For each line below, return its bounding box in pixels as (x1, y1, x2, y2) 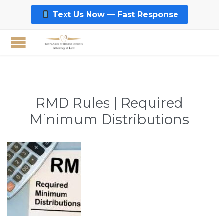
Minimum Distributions (30, 111, 189, 128)
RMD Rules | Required (36, 94, 183, 111)
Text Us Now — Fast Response (49, 10, 178, 19)
